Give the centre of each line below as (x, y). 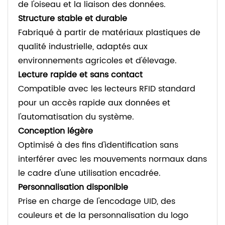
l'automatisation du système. (76, 117)
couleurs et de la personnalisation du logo (103, 216)
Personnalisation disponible (73, 188)
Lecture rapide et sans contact (80, 75)
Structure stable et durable (73, 19)
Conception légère (55, 131)
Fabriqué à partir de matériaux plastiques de (109, 33)
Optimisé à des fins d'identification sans (98, 145)
